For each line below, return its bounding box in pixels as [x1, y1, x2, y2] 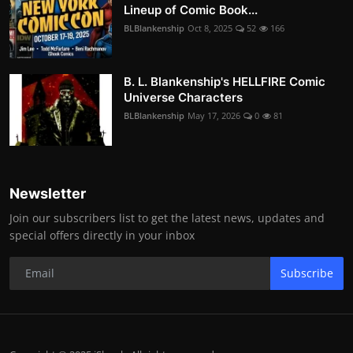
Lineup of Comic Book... [124, 2, 258, 17]
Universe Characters [124, 89, 243, 105]
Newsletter [9, 184, 86, 202]
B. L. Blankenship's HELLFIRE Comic [124, 73, 325, 89]
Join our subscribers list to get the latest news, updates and [9, 210, 325, 225]
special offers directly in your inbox [9, 227, 195, 243]
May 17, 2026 [188, 109, 240, 121]
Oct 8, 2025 [188, 21, 232, 34]
